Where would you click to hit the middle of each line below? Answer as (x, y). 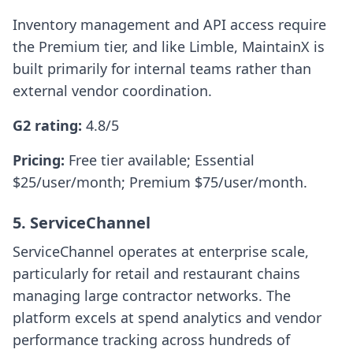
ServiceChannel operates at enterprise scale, (161, 252)
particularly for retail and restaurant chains (156, 274)
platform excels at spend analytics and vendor (167, 318)
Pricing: (41, 160)
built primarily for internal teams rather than (162, 69)
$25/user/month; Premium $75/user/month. (160, 182)
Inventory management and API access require (169, 25)
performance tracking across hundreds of (151, 340)
